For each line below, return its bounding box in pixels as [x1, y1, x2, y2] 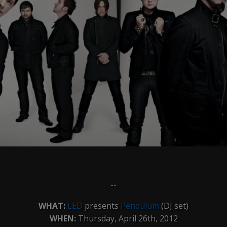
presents [83, 200, 121, 211]
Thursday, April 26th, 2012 [75, 213, 178, 224]
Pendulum [121, 200, 159, 211]
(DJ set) [159, 200, 188, 211]
